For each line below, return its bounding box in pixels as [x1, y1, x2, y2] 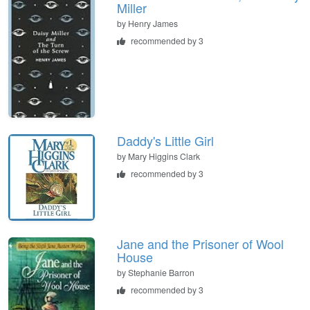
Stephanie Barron [128, 266, 194, 278]
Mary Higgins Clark [128, 149, 200, 162]
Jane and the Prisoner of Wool [117, 234, 284, 253]
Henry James [128, 17, 178, 29]
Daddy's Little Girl [117, 131, 214, 149]
